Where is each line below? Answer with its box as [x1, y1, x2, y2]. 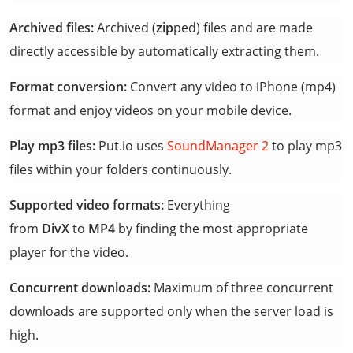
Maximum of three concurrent [150, 279, 333, 296]
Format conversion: [9, 78, 127, 95]
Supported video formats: [9, 196, 164, 214]
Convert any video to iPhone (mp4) [127, 78, 336, 95]
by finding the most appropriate [115, 220, 308, 237]
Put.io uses [95, 137, 167, 154]
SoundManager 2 [167, 137, 269, 154]
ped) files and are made [173, 19, 313, 36]
